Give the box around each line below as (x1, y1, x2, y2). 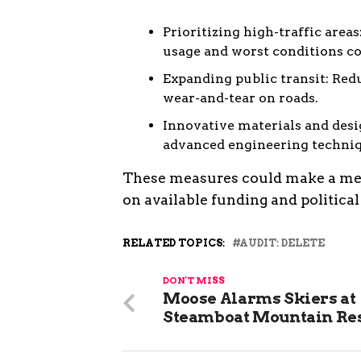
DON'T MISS (163, 274, 225, 286)
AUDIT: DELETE (239, 236, 325, 249)
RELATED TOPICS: (122, 236, 225, 249)
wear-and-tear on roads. (163, 89, 318, 106)
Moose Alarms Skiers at (163, 288, 356, 308)
